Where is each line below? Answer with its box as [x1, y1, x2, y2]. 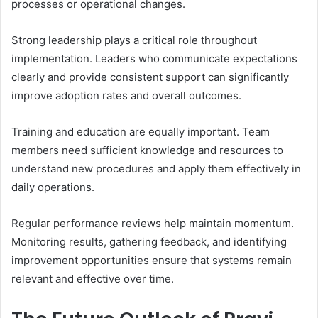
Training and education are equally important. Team [11, 125, 270, 139]
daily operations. [11, 180, 94, 194]
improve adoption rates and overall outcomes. [11, 89, 241, 103]
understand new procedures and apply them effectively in [11, 162, 301, 176]
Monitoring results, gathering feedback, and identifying [11, 235, 287, 249]
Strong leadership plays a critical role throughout [11, 33, 257, 48]
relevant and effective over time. [11, 272, 174, 286]
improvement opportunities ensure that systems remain [11, 253, 292, 268]
